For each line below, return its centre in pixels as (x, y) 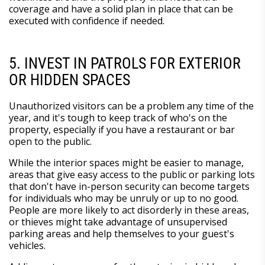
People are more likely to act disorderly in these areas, (129, 210)
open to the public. (51, 141)
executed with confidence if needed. (88, 20)
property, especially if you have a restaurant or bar (122, 129)
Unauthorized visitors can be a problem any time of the (131, 106)
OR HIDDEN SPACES (71, 80)
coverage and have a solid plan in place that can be (121, 9)
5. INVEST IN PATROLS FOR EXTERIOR (125, 63)
